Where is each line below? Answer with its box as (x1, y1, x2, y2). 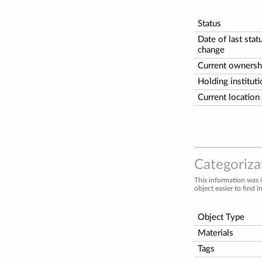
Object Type (198, 212, 244, 222)
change (198, 45, 225, 54)
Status (198, 19, 221, 28)
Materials (198, 228, 233, 237)
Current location (198, 92, 260, 102)
